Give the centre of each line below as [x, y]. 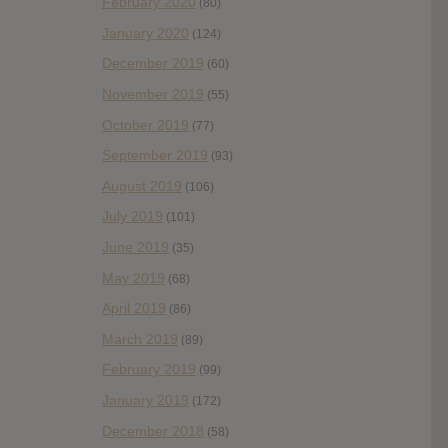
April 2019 [134, 308]
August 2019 [142, 185]
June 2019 [135, 247]
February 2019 [149, 369]
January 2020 [145, 32]
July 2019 [132, 216]
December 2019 [153, 63]
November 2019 [153, 94]
